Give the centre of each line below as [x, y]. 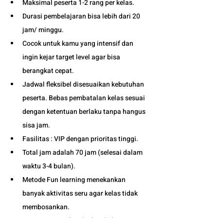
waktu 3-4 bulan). [50, 166]
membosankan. [46, 207]
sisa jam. [37, 125]
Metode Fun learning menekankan [75, 180]
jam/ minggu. [44, 30]
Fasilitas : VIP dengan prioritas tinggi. [81, 139]
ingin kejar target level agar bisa [72, 57]
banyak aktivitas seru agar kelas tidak [81, 193]
